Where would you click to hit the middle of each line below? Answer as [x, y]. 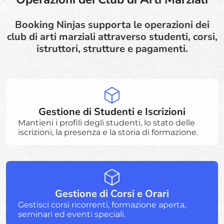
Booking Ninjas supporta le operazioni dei [112, 24]
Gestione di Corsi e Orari [112, 193]
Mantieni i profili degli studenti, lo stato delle [106, 122]
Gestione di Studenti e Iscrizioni [112, 111]
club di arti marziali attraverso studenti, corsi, [112, 36]
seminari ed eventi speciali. [72, 214]
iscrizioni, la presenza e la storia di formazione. [108, 132]
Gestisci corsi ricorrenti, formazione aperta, [102, 204]
